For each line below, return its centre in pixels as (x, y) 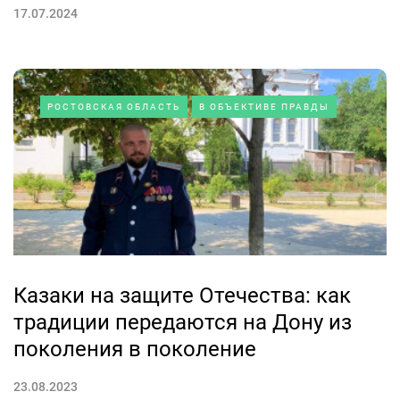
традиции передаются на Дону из (183, 322)
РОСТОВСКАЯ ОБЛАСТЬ (114, 106)
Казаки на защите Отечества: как (182, 295)
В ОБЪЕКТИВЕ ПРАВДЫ (264, 106)
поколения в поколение (135, 349)
